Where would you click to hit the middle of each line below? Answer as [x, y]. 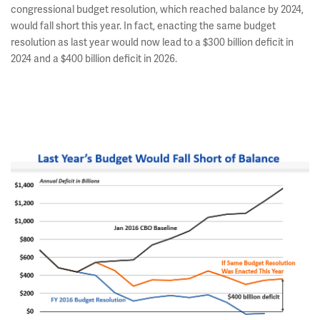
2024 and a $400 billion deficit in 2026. [95, 59]
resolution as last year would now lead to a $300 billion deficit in [152, 42]
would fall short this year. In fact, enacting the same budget [143, 26]
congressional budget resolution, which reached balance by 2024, [157, 9]
